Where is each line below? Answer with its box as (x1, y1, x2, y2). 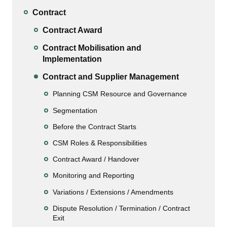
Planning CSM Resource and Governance (53, 90, 187, 98)
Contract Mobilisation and (43, 44, 141, 53)
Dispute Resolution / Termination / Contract (53, 204, 190, 212)
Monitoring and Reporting (53, 171, 134, 180)
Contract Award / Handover (53, 155, 139, 164)
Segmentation (53, 106, 97, 115)
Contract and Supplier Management (43, 72, 179, 82)
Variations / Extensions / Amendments (53, 187, 173, 196)
